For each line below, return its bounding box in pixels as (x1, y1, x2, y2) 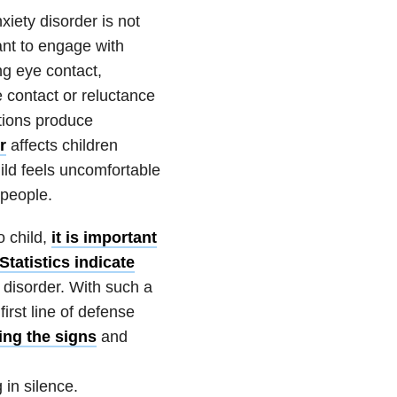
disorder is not (35, 12, 140, 30)
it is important (51, 228, 157, 246)
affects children (5, 136, 118, 154)
